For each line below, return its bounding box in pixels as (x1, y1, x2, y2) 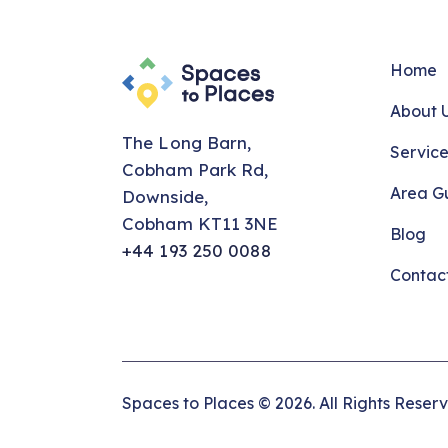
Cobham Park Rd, (122, 158, 269, 180)
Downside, (122, 185, 208, 207)
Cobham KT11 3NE (122, 212, 279, 234)
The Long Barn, (122, 131, 252, 153)
